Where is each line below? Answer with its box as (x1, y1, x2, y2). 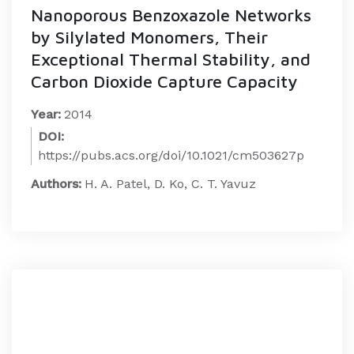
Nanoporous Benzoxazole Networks (31, 5, 311, 25)
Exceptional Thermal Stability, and (31, 49, 311, 70)
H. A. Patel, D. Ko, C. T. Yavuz (85, 176, 256, 191)
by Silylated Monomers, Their (31, 27, 268, 47)
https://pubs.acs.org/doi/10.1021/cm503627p (38, 148, 304, 163)
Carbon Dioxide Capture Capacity (31, 71, 298, 92)
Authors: (31, 176, 81, 191)
